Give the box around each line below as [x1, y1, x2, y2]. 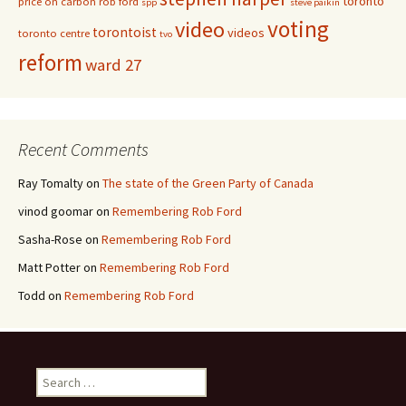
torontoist [92, 24, 157, 41]
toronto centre [18, 26, 90, 40]
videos [227, 24, 265, 41]
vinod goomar [18, 203, 93, 219]
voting [267, 14, 329, 43]
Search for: [36, 369, 96, 385]
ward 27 [85, 54, 141, 75]
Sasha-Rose [18, 231, 82, 247]
